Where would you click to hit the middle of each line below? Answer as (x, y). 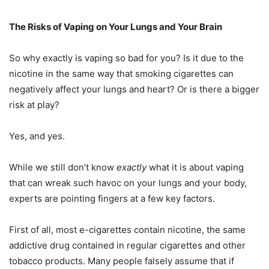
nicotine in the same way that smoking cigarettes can (121, 74)
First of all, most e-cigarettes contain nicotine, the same (127, 230)
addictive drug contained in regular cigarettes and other (127, 246)
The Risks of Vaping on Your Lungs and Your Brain (116, 27)
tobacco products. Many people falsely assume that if (122, 261)
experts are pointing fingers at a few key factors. (112, 199)
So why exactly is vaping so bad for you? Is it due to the (126, 58)
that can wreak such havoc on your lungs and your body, (128, 183)
